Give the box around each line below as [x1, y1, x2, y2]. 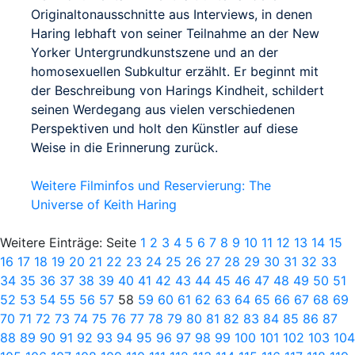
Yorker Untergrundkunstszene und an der [31, 44, 278, 60]
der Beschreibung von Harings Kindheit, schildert [31, 82, 324, 98]
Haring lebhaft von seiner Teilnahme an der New [31, 25, 319, 41]
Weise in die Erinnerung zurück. [31, 139, 218, 155]
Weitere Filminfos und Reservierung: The [31, 177, 271, 193]
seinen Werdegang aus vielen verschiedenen [31, 101, 295, 117]
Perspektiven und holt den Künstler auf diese [31, 120, 298, 136]
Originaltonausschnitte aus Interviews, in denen [31, 6, 312, 22]
